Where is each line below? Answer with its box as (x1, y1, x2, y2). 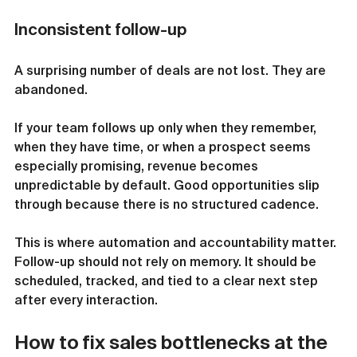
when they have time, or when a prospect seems (14, 139, 314, 154)
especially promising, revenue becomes (14, 159, 261, 173)
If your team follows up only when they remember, (14, 120, 320, 135)
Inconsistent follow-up (14, 20, 186, 38)
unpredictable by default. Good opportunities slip (14, 178, 323, 192)
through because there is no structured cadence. (14, 197, 319, 211)
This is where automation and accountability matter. (14, 235, 339, 249)
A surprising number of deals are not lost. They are (14, 63, 329, 77)
